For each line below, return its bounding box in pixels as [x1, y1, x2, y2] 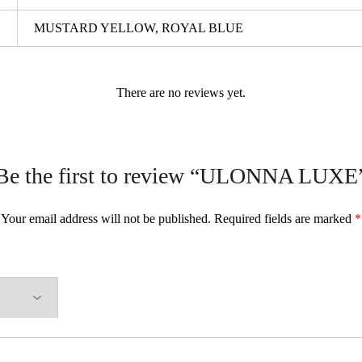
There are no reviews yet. [116, 86, 246, 99]
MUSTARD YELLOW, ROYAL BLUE [34, 21, 243, 35]
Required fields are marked [214, 212, 355, 225]
